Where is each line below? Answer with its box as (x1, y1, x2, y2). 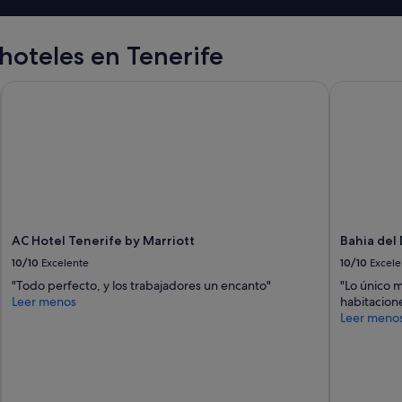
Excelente (41, 255, 90, 270)
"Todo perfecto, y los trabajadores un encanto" (12, 276, 272, 293)
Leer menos (12, 293, 77, 310)
